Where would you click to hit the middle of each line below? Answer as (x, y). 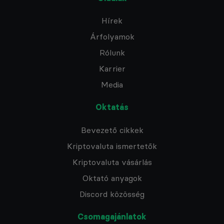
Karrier (112, 69)
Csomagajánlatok (112, 216)
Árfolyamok (112, 37)
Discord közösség (112, 194)
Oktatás (112, 107)
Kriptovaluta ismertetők (112, 146)
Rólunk (112, 53)
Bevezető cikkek (112, 130)
